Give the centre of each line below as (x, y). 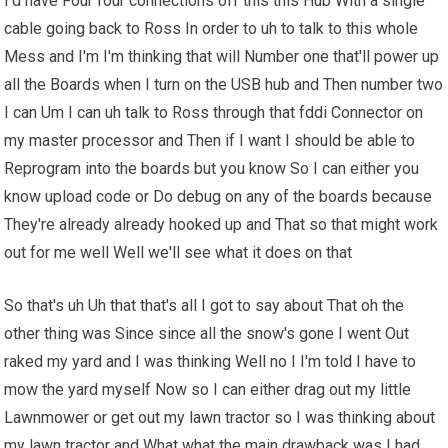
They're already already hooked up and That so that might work (221, 225)
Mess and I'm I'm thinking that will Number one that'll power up (222, 57)
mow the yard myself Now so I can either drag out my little (208, 390)
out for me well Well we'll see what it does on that (178, 253)
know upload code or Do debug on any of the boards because (218, 197)
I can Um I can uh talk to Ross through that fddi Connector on (214, 113)
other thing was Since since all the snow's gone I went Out (207, 334)
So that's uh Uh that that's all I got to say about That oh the (204, 306)
